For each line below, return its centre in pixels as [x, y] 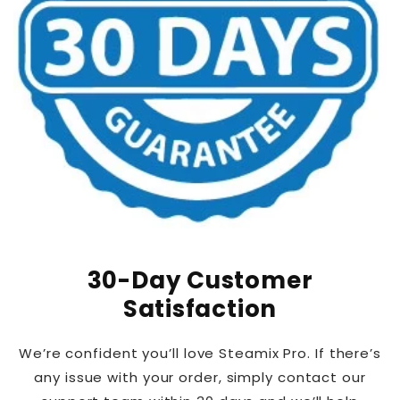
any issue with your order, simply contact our [200, 378]
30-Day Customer [200, 281]
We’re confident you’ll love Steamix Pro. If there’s [200, 354]
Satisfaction [200, 309]
